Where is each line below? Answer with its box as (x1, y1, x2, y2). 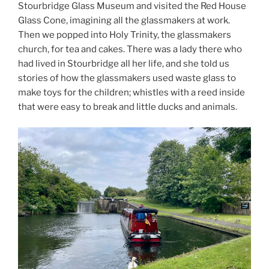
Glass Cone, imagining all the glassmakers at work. (18, 14, 230, 26)
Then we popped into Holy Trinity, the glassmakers (18, 29, 231, 40)
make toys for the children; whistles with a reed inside (18, 86, 245, 98)
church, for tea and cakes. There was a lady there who (18, 43, 242, 55)
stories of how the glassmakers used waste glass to (18, 72, 236, 83)
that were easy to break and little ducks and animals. (18, 101, 237, 112)
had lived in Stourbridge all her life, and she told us (18, 58, 229, 69)
